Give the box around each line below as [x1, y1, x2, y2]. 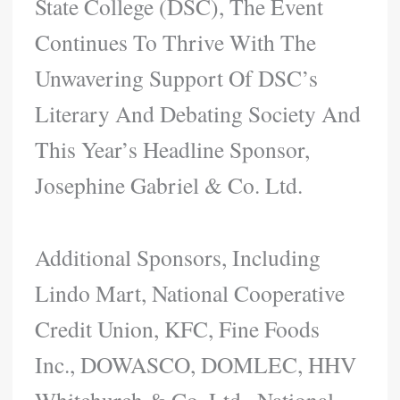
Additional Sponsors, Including [35, 241, 321, 272]
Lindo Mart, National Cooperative [35, 277, 346, 308]
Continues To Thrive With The [35, 26, 317, 57]
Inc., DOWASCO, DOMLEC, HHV [35, 348, 357, 379]
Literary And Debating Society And [35, 97, 362, 129]
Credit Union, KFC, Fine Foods [35, 312, 321, 344]
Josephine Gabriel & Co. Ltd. [35, 169, 304, 200]
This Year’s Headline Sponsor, [35, 133, 311, 164]
